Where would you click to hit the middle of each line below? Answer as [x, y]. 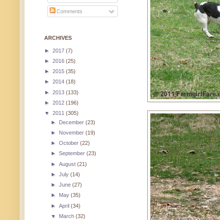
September [73, 153]
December [72, 122]
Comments [69, 12]
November [72, 132]
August [68, 164]
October [70, 143]
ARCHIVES [58, 38]
